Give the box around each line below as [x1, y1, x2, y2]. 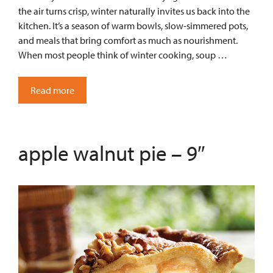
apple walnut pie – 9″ [18, 139, 205, 167]
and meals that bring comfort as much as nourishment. [18, 34, 238, 47]
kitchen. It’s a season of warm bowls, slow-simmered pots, [18, 19, 248, 32]
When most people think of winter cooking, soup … [18, 49, 227, 62]
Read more [30, 84, 74, 97]
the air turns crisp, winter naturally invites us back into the [18, 5, 250, 18]
